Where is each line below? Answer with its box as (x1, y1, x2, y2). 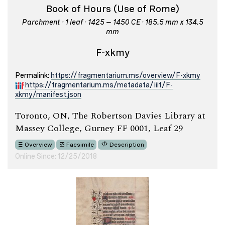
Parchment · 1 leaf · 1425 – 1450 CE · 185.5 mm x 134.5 (22, 18, 203, 26)
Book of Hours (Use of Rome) (46, 3, 179, 15)
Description (109, 141, 144, 148)
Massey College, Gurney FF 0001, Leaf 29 (15, 121, 183, 135)
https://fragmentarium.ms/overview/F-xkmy (51, 71, 200, 79)
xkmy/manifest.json (15, 90, 81, 98)
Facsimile (66, 141, 94, 148)
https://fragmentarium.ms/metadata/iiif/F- (25, 80, 173, 89)
